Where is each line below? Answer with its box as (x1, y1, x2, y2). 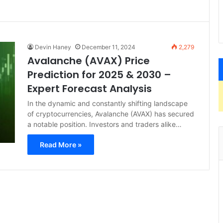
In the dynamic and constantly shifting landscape (27, 99, 188, 108)
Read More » (40, 140, 82, 149)
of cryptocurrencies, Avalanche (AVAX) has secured (27, 110, 194, 118)
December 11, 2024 (82, 43, 135, 51)
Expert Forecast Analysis (27, 82, 152, 96)
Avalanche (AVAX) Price (27, 54, 150, 68)
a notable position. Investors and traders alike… (27, 120, 182, 128)
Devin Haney (35, 43, 71, 51)
